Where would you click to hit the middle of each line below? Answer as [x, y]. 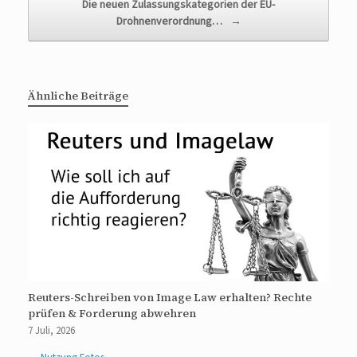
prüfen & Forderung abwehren [112, 314]
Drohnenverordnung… [170, 21]
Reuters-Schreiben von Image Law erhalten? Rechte [170, 298]
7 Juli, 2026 [51, 331]
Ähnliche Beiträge [78, 95]
